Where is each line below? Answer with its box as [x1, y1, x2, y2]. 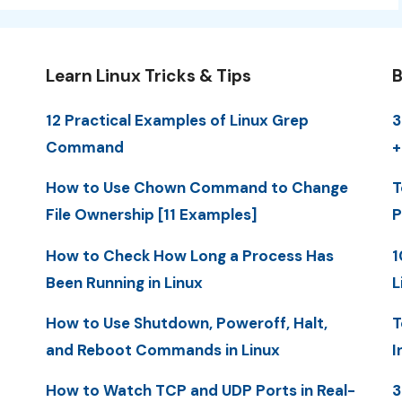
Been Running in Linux [45, 272, 203, 293]
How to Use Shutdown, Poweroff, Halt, [45, 312, 328, 333]
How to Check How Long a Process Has [45, 245, 334, 266]
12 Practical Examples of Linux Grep [45, 110, 309, 130]
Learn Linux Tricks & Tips [45, 65, 251, 87]
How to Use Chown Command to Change [45, 178, 348, 198]
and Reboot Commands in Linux [45, 339, 280, 360]
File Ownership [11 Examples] [45, 205, 258, 225]
